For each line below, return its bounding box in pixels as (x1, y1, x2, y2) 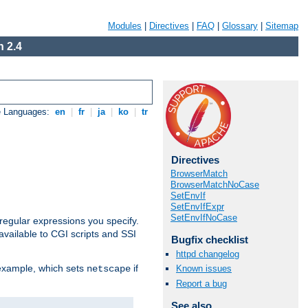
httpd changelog (176, 249, 239, 260)
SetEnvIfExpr (170, 201, 224, 212)
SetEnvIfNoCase (170, 212, 237, 223)
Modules (108, 21, 142, 31)
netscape (87, 263, 131, 275)
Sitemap (265, 21, 298, 31)
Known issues (176, 263, 232, 274)
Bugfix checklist (170, 234, 248, 245)
